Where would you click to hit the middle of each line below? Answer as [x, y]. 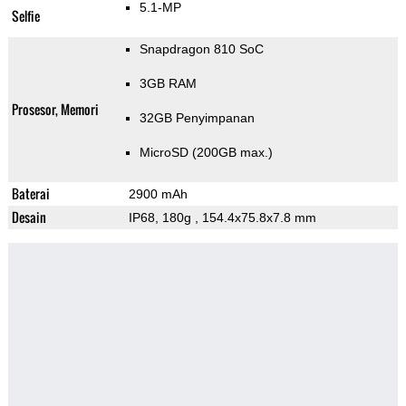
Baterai [30, 194]
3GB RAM [168, 84]
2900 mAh [158, 194]
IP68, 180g [161, 218]
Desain [29, 217]
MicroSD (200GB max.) [206, 153]
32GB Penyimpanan [197, 118]
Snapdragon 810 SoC [201, 49]
